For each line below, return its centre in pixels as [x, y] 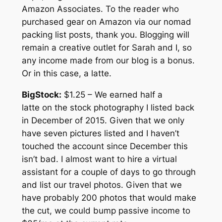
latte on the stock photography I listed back [108, 107]
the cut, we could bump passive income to [106, 210]
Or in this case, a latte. [66, 73]
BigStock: [41, 94]
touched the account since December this [105, 146]
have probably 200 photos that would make [109, 197]
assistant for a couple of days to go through [109, 172]
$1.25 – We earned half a [112, 94]
